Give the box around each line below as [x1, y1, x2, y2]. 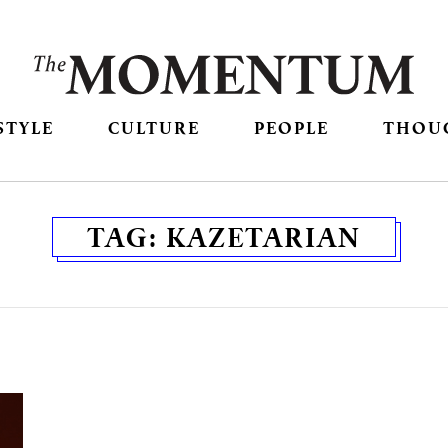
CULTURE [107, 116, 200, 140]
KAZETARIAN [166, 219, 361, 256]
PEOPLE [254, 116, 330, 140]
